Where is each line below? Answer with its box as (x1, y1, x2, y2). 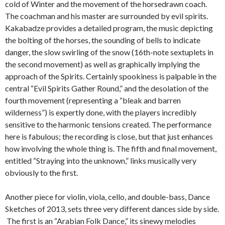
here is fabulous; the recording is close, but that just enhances (5, 132, 213, 141)
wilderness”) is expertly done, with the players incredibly (5, 107, 196, 117)
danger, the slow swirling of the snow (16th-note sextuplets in (5, 47, 213, 57)
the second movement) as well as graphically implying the (5, 59, 200, 69)
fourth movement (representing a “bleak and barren (5, 95, 181, 105)
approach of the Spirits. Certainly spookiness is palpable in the (5, 71, 216, 81)
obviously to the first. (5, 168, 78, 177)
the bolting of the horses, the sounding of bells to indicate (5, 35, 200, 45)
